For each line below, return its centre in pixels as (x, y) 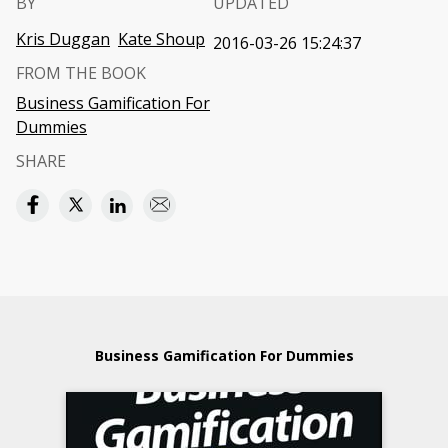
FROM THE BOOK (81, 73)
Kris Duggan (63, 39)
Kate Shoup (161, 39)
